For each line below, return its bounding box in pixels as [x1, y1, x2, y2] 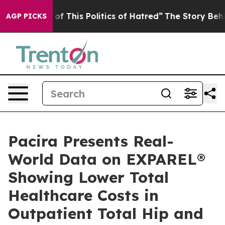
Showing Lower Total [8, 168, 169, 187]
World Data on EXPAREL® [8, 150, 205, 169]
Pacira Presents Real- [8, 132, 174, 151]
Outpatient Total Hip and [8, 204, 203, 223]
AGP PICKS [6, 12, 47, 21]
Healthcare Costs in [8, 186, 159, 205]
